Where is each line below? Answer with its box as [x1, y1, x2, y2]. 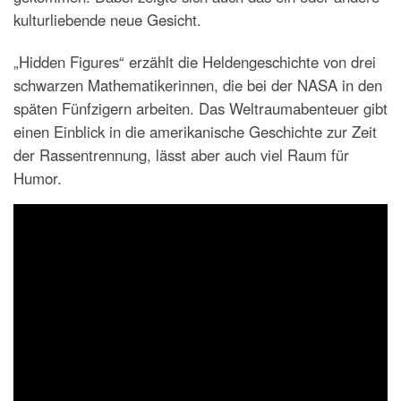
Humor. [13, 166, 62, 189]
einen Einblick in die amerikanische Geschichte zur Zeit [13, 120, 377, 142]
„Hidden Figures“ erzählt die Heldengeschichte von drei [13, 50, 376, 73]
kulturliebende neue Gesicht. [13, 8, 201, 30]
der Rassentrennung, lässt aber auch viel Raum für [13, 143, 349, 166]
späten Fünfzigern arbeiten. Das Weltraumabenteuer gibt [13, 97, 388, 119]
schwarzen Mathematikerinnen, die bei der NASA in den [13, 73, 382, 96]
